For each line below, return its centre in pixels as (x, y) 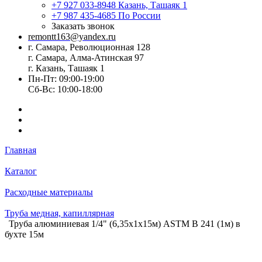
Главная (20, 150)
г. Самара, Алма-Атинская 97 (86, 58)
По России (139, 15)
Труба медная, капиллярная (59, 213)
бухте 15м (24, 234)
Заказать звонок (83, 26)
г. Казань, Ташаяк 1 (66, 68)
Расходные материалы (49, 192)
